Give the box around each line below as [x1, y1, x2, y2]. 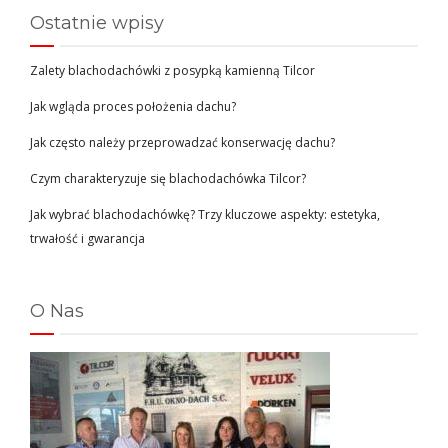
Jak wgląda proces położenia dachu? [30, 97, 236, 115]
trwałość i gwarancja [30, 229, 145, 247]
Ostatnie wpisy [30, 11, 164, 34]
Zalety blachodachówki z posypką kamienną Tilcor [30, 61, 315, 79]
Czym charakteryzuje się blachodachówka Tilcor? [30, 169, 306, 187]
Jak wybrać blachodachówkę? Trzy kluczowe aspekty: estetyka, [30, 205, 380, 223]
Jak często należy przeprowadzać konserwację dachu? [30, 133, 335, 151]
